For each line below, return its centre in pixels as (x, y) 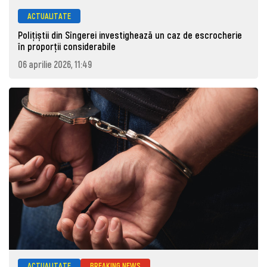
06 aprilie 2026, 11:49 (55, 64)
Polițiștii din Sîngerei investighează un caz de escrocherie (130, 35)
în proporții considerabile (67, 46)
